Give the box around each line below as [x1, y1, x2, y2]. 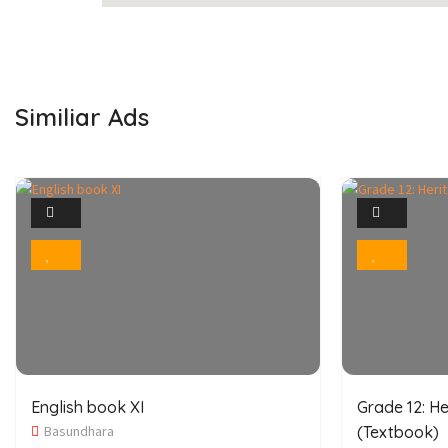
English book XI [31, 397, 144, 417]
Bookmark [141, 245, 202, 264]
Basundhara [44, 422, 114, 440]
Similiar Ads [15, 102, 149, 132]
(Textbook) [357, 422, 439, 442]
